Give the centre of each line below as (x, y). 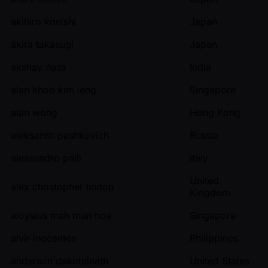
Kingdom (210, 192)
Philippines (214, 238)
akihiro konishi (43, 21)
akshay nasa (39, 67)
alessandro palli (46, 158)
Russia (204, 135)
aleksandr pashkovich (60, 135)
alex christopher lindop (63, 186)
